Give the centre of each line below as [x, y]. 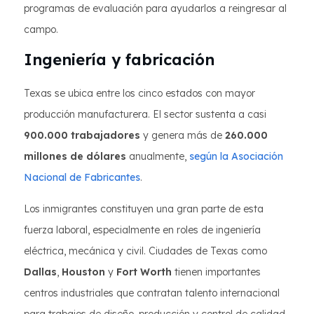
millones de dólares [75, 156]
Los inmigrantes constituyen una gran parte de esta [144, 209]
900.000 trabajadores [82, 135]
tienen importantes [216, 272]
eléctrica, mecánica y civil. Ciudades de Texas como [145, 251]
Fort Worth [144, 272]
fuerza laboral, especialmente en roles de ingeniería [142, 230]
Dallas [40, 272]
